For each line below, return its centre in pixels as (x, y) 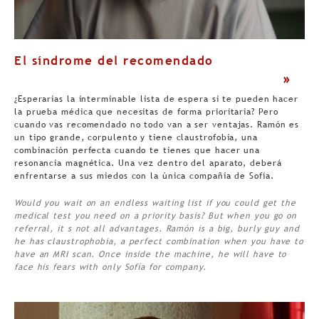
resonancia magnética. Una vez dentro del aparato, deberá (148, 163)
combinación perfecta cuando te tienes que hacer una (137, 150)
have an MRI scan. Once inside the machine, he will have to (151, 254)
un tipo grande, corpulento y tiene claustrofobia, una (136, 137)
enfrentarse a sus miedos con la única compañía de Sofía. (144, 176)
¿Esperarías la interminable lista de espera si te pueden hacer (156, 99)
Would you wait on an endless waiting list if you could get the (155, 203)
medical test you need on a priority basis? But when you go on (156, 215)
